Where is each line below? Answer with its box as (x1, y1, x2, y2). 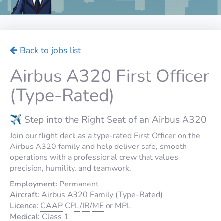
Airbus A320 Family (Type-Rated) (39, 189, 163, 200)
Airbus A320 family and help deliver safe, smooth (10, 141, 187, 152)
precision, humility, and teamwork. (10, 162, 131, 174)
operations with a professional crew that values (10, 151, 178, 163)
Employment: (10, 178, 57, 189)
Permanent (57, 178, 99, 189)
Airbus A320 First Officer (10, 64, 209, 88)
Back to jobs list (17, 44, 81, 56)
